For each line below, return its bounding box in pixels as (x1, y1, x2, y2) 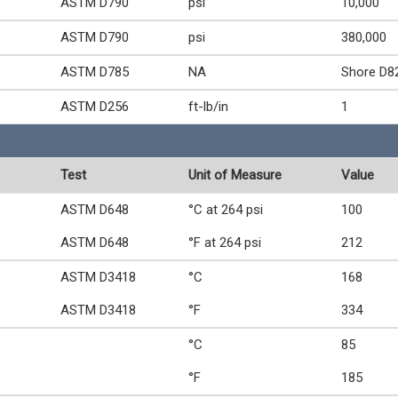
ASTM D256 (60, 99, 129, 115)
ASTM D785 (60, 64, 129, 80)
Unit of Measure (188, 167, 282, 183)
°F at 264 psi (188, 235, 261, 251)
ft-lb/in (188, 99, 228, 115)
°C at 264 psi (188, 202, 263, 218)
